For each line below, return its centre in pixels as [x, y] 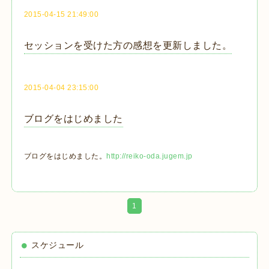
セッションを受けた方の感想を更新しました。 [128, 45]
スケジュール [58, 245]
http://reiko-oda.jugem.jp [150, 156]
